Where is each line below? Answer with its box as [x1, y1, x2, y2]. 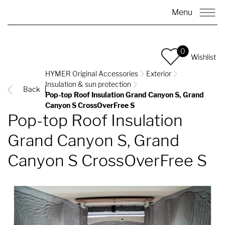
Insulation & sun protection [45, 80, 131, 88]
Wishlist [191, 52, 216, 61]
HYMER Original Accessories [45, 69, 138, 78]
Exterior [146, 69, 171, 78]
